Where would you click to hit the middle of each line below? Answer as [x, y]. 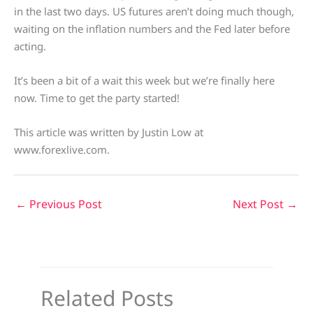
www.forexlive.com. [62, 150]
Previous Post [64, 204]
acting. [30, 46]
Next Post [260, 204]
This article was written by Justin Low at [109, 132]
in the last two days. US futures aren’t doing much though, [154, 11]
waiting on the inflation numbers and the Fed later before [152, 29]
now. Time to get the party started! [97, 98]
